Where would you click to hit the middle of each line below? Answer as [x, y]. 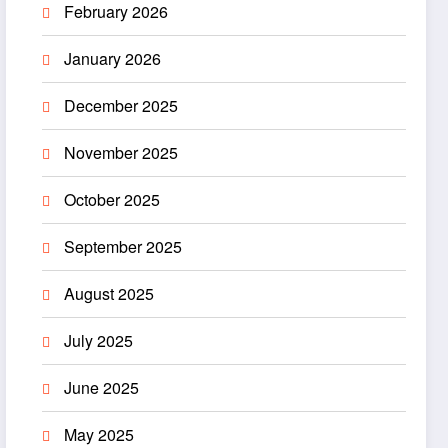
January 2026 [113, 58]
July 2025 [99, 340]
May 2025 [99, 434]
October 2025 [112, 199]
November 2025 [121, 152]
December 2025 [121, 105]
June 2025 [102, 387]
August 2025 [109, 293]
